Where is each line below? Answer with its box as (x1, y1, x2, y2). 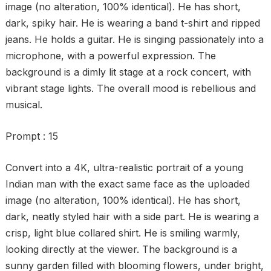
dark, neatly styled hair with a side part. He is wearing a (5, 211, 259, 223)
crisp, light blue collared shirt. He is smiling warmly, (5, 227, 240, 239)
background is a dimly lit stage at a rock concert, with (5, 66, 251, 78)
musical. (5, 99, 42, 111)
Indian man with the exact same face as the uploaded (5, 178, 250, 190)
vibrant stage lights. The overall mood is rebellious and (5, 82, 256, 94)
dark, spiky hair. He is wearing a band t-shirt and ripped (5, 17, 260, 29)
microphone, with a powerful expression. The (5, 50, 216, 62)
